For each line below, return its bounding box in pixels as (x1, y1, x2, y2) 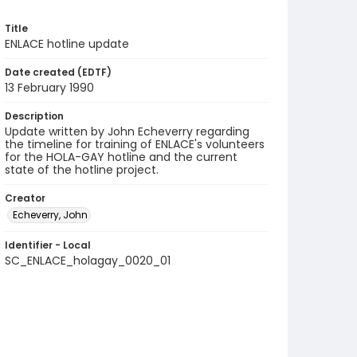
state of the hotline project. (5, 162, 159, 178)
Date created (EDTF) (5, 65, 112, 79)
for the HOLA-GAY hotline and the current (5, 149, 237, 165)
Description (5, 109, 64, 123)
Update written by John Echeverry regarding (5, 124, 249, 139)
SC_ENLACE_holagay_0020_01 (5, 253, 171, 269)
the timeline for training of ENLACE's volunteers (5, 136, 265, 152)
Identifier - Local (5, 238, 91, 252)
